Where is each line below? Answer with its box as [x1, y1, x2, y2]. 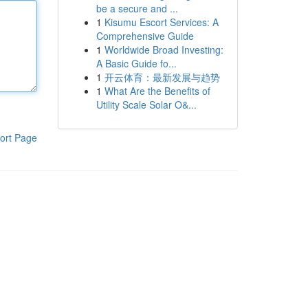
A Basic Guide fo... [96, 56, 177, 70]
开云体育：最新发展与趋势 [104, 70, 220, 84]
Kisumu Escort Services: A [104, 15, 219, 29]
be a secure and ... [96, 1, 178, 15]
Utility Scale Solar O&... [96, 98, 197, 111]
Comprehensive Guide [96, 29, 194, 43]
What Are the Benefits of [104, 84, 210, 98]
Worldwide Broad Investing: [104, 43, 223, 56]
